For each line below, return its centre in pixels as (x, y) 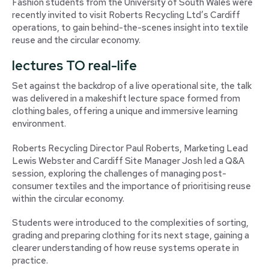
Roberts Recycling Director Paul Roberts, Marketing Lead (130, 148)
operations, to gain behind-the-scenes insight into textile (130, 27)
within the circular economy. (68, 198)
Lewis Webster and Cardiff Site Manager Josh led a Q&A (128, 161)
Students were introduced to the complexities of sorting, (130, 223)
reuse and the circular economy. (76, 40)
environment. (39, 124)
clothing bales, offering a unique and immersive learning (125, 111)
